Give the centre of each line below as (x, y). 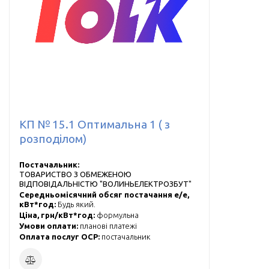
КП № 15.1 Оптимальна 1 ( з (95, 125)
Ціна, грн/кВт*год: (58, 215)
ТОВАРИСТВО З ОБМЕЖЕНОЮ (75, 174)
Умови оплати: (50, 226)
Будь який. (77, 204)
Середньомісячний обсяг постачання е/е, (104, 195)
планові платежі (108, 226)
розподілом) (53, 139)
